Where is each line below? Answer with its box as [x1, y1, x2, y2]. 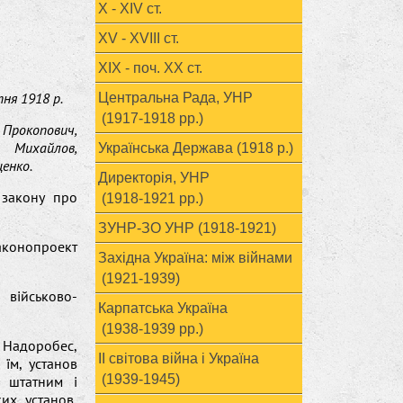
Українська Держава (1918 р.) [98, 140, 293, 156]
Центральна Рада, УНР [98, 90, 253, 105]
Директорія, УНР [98, 170, 210, 185]
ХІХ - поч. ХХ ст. [98, 60, 202, 76]
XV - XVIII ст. [98, 31, 179, 46]
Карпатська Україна [98, 300, 228, 316]
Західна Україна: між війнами [98, 250, 292, 265]
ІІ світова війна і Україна [98, 351, 259, 366]
